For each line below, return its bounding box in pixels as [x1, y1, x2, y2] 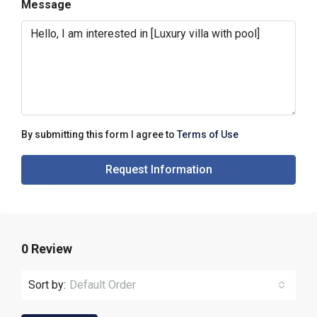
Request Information [105, 163, 212, 176]
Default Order [69, 278, 136, 292]
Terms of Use [177, 129, 238, 140]
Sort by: [28, 278, 66, 292]
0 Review [21, 241, 72, 256]
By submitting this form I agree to [21, 129, 177, 140]
